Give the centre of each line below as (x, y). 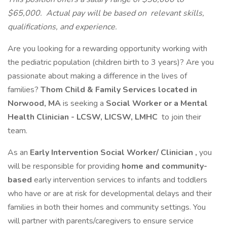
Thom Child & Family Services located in (119, 90)
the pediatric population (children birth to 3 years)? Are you (111, 62)
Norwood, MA (35, 103)
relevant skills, (176, 13)
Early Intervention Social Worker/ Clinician (112, 153)
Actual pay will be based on (96, 13)
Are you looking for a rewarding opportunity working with (107, 49)
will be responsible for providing (65, 166)
